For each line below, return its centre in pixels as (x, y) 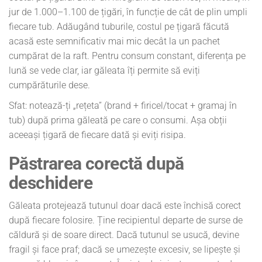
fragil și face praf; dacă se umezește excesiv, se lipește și (125, 249)
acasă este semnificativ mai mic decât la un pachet (114, 41)
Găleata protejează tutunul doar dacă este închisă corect (125, 205)
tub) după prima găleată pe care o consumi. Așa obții (118, 120)
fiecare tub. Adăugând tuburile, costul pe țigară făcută (119, 26)
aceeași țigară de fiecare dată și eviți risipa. (97, 135)
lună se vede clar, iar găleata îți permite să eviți (104, 70)
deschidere (51, 182)
